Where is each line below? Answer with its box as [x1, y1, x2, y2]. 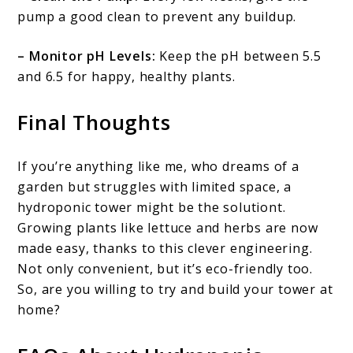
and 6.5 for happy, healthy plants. [17, 68, 236, 86]
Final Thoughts [17, 108, 171, 137]
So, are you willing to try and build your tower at [17, 280, 333, 298]
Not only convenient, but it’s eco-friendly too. [17, 259, 314, 277]
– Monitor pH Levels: [17, 47, 156, 65]
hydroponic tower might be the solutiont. [17, 198, 286, 216]
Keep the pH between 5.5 [155, 47, 321, 65]
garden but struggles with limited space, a [17, 177, 292, 195]
